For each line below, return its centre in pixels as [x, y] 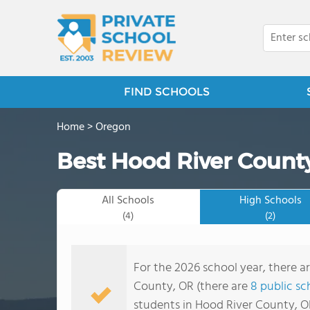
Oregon [113, 127]
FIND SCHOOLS [166, 92]
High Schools [270, 201]
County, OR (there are [192, 287]
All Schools [128, 201]
